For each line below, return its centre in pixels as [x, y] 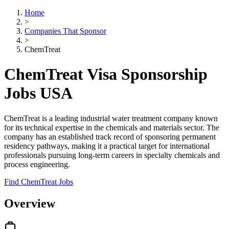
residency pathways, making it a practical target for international [107, 146]
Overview [30, 203]
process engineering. [37, 164]
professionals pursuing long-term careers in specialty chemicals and [112, 155]
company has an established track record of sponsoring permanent [110, 136]
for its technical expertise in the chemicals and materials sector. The [112, 127]
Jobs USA [38, 93]
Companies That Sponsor [65, 31]
